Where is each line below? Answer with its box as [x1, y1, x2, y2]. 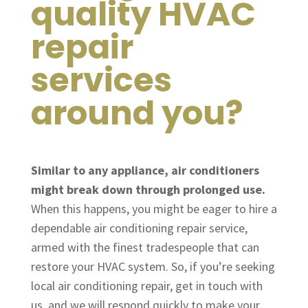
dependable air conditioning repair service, [30, 220, 247, 236]
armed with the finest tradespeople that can [30, 239, 259, 256]
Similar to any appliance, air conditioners [30, 162, 259, 179]
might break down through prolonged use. [30, 181, 265, 198]
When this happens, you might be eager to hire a [30, 201, 277, 217]
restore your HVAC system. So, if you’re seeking [30, 258, 275, 275]
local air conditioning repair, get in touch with [30, 278, 263, 294]
